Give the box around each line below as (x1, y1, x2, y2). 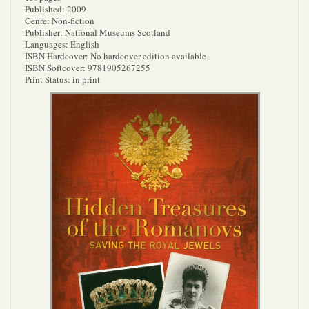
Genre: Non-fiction (25, 14, 94, 27)
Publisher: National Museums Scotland (25, 26, 170, 39)
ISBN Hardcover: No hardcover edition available (25, 50, 206, 62)
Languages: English (25, 38, 99, 50)
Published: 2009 (25, 3, 86, 15)
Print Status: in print (25, 73, 100, 86)
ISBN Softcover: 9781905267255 (25, 61, 150, 74)
